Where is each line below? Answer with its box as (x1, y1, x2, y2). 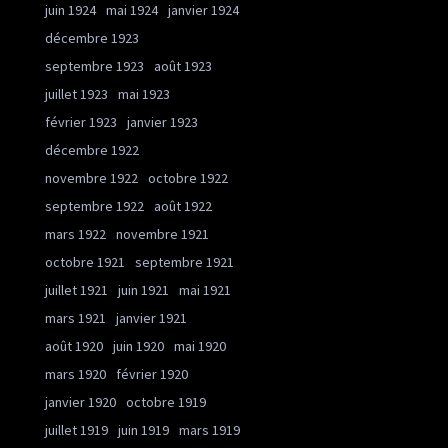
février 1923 (45, 113, 117, 131)
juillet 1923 (45, 85, 108, 103)
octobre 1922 (148, 169, 228, 187)
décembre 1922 (45, 141, 139, 159)
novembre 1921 (116, 225, 209, 243)
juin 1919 (118, 421, 169, 439)
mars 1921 (45, 309, 106, 327)
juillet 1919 (45, 421, 108, 439)
